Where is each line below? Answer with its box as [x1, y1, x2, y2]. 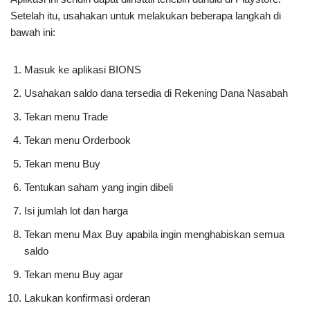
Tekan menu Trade [24, 111, 108, 122]
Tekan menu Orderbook [24, 134, 131, 146]
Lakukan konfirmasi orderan [24, 292, 150, 304]
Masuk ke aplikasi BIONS [24, 64, 141, 75]
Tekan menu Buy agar [24, 268, 126, 280]
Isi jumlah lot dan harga [24, 205, 128, 217]
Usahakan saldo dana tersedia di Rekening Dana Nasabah [24, 87, 291, 99]
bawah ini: [10, 26, 55, 38]
